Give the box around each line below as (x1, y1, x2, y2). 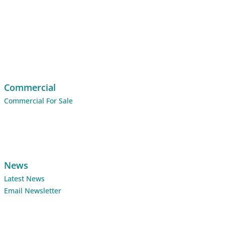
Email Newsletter (4, 185, 61, 195)
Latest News (4, 173, 45, 183)
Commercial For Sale (4, 95, 73, 105)
